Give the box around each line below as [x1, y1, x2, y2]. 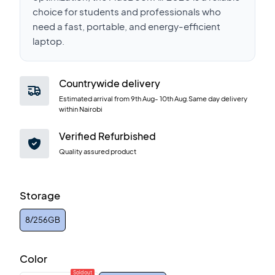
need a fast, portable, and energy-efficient [33, 20, 220, 32]
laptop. [33, 35, 64, 47]
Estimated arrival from [59, 94, 130, 103]
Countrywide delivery [59, 77, 160, 90]
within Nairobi [59, 104, 103, 113]
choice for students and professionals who [33, 6, 221, 17]
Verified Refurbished [59, 130, 156, 142]
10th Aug [160, 94, 187, 103]
